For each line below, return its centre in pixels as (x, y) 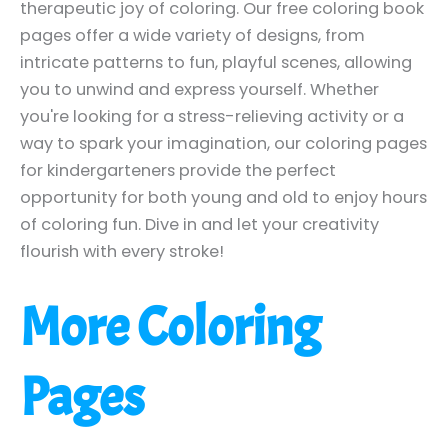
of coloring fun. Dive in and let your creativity (199, 224)
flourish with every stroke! (122, 251)
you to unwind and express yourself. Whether (199, 89)
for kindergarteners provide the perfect (178, 170)
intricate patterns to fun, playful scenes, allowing (216, 62)
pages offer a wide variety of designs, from (192, 35)
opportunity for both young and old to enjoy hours (223, 197)
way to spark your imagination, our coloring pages (223, 143)
